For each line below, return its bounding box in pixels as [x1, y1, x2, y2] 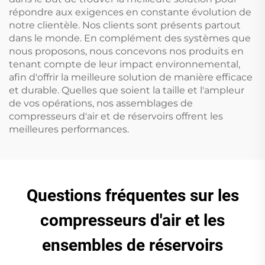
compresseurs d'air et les [40, 210, 225, 230]
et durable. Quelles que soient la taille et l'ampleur [9, 84, 244, 96]
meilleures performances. [9, 123, 129, 135]
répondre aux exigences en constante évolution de [9, 6, 251, 18]
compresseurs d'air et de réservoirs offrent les [9, 110, 223, 122]
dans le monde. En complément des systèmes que [9, 32, 251, 44]
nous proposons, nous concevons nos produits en [9, 45, 244, 57]
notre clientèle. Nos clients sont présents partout [9, 19, 241, 31]
